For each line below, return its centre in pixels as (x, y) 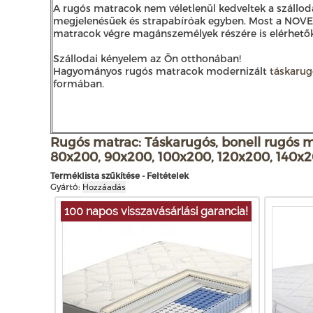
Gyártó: (65, 186)
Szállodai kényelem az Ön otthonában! (147, 58)
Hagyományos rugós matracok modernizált (161, 71)
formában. (79, 83)
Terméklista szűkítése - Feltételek (119, 175)
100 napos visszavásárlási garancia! (156, 211)
